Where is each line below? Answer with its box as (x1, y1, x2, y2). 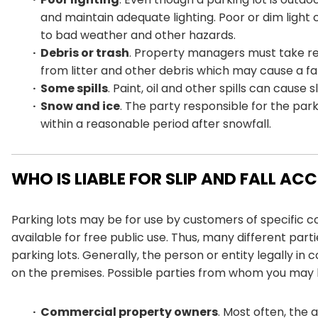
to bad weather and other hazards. (40, 26, 236, 43)
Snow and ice (40, 97, 120, 114)
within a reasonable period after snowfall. (40, 115, 271, 132)
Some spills (40, 79, 108, 97)
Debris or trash (40, 44, 129, 61)
